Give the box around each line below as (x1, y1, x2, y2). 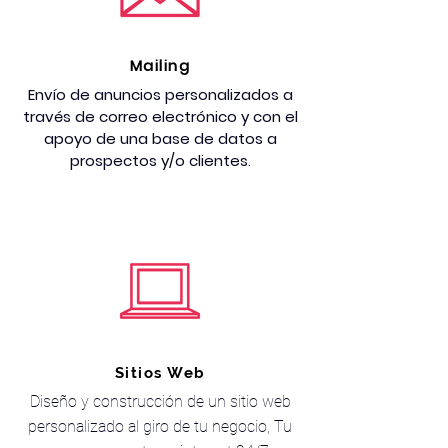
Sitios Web (114, 364, 206, 382)
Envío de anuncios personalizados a (27, 84, 293, 105)
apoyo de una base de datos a (43, 128, 277, 149)
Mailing (129, 55, 191, 76)
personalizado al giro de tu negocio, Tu (28, 417, 292, 436)
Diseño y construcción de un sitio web (29, 392, 291, 411)
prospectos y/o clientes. (69, 150, 251, 171)
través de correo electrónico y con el (22, 106, 298, 127)
